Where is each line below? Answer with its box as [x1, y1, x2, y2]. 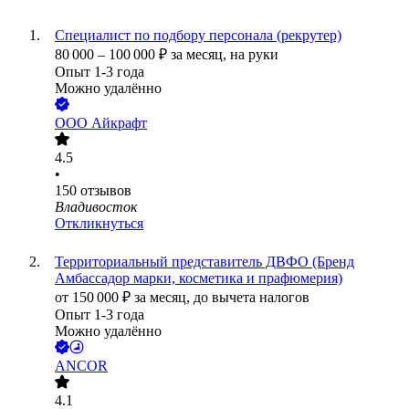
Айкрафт [91, 115, 147, 131]
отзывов [80, 183, 131, 199]
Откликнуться [55, 215, 143, 232]
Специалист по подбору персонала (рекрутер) [55, 27, 341, 44]
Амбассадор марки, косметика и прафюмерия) [55, 270, 342, 287]
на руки [230, 47, 278, 63]
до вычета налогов [194, 289, 309, 306]
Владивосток [55, 199, 137, 215]
